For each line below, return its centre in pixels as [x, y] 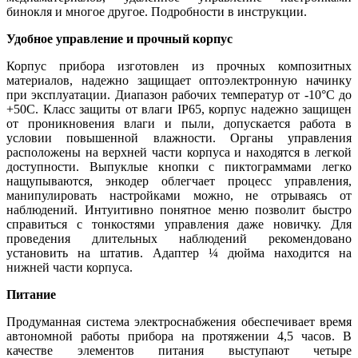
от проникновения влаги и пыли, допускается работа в [179, 123]
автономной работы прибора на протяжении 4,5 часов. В [179, 336]
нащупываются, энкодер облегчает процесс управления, [179, 181]
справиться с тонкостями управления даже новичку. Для [179, 224]
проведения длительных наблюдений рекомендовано [179, 238]
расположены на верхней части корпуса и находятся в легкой [179, 152]
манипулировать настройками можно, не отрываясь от [179, 195]
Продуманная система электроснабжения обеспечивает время [179, 321]
